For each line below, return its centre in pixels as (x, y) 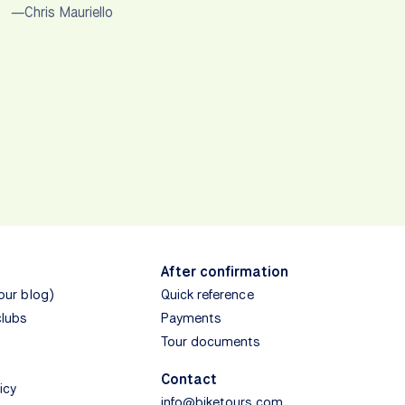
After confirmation (224, 272)
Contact (188, 380)
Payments (191, 319)
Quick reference (207, 295)
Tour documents (211, 342)
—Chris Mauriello (62, 13)
